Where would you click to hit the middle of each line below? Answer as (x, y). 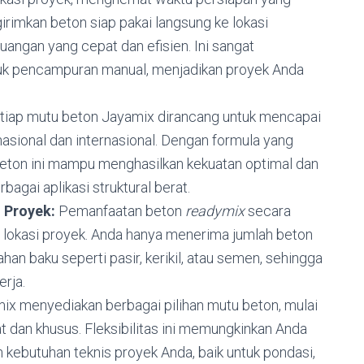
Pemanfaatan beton (120, 210)
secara (268, 210)
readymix (215, 210)
